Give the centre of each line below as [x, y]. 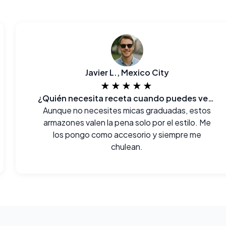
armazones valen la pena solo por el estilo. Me [127, 122]
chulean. [127, 147]
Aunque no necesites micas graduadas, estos [127, 110]
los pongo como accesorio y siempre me [127, 134]
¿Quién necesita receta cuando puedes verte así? [211, 98]
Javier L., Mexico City [127, 72]
